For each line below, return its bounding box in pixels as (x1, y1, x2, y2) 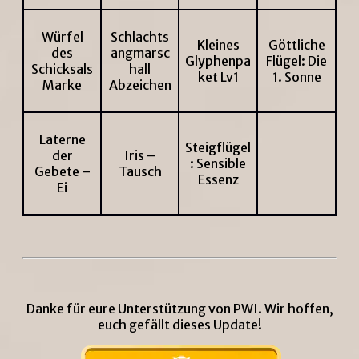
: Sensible (190, 155, 246, 172)
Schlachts (111, 29, 169, 46)
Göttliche (268, 37, 325, 54)
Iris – (124, 147, 155, 164)
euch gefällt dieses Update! (97, 317, 262, 333)
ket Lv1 (197, 69, 239, 86)
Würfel (41, 29, 83, 46)
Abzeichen (108, 77, 171, 94)
